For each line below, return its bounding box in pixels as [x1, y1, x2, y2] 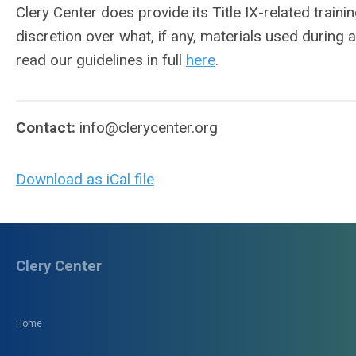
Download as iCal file [16, 170, 154, 188]
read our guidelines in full [16, 51, 186, 69]
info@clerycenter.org [79, 118, 218, 137]
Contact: [16, 118, 79, 137]
